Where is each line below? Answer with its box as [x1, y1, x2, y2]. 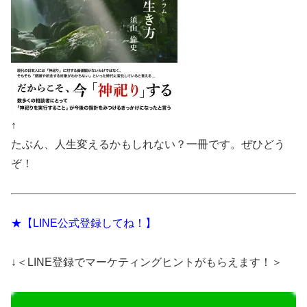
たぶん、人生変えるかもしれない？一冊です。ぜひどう [11, 138, 285, 150]
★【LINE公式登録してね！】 [11, 217, 156, 230]
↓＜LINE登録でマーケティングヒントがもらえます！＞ [11, 256, 282, 269]
